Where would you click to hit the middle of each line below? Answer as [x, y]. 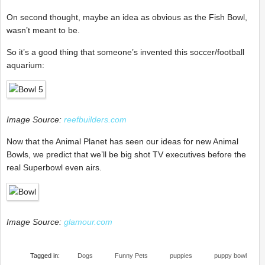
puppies [181, 256]
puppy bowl [230, 256]
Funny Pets [131, 256]
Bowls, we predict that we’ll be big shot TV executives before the [126, 154]
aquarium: [25, 65]
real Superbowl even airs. [54, 167]
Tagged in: [45, 256]
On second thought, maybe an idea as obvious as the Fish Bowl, [127, 17]
